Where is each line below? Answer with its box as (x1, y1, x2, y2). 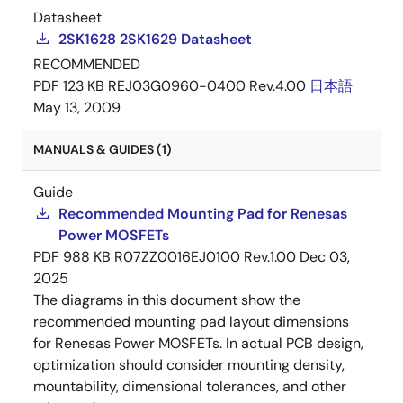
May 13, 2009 (33, 98, 121, 117)
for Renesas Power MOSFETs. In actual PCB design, (33, 334, 363, 353)
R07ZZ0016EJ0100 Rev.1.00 (114, 247, 296, 266)
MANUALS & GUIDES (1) (33, 141, 172, 157)
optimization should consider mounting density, (33, 355, 345, 374)
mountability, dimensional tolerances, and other (33, 377, 346, 396)
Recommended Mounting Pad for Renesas (58, 204, 347, 223)
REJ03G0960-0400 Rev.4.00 (108, 76, 306, 95)
